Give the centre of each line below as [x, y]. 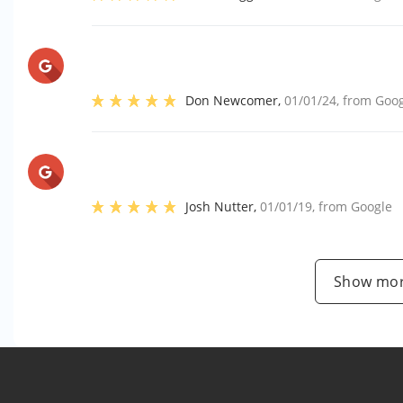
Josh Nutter [220, 206]
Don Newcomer [232, 100]
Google [372, 206]
